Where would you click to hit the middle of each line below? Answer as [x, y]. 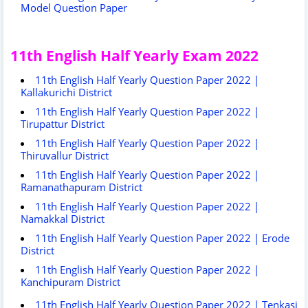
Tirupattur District [63, 123]
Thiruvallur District [65, 155]
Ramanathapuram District [81, 187]
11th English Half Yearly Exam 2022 [134, 55]
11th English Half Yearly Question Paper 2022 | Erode [162, 238]
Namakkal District [63, 218]
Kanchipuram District [70, 282]
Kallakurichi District [66, 92]
